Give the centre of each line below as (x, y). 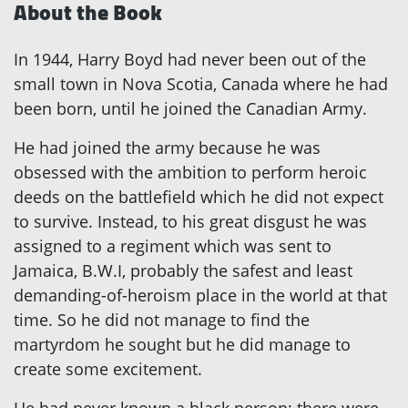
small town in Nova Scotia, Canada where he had (201, 84)
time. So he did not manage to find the (162, 320)
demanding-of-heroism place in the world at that (200, 296)
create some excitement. (108, 369)
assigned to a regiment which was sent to (173, 246)
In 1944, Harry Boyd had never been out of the (190, 60)
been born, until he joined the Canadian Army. (190, 109)
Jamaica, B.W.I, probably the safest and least (183, 271)
